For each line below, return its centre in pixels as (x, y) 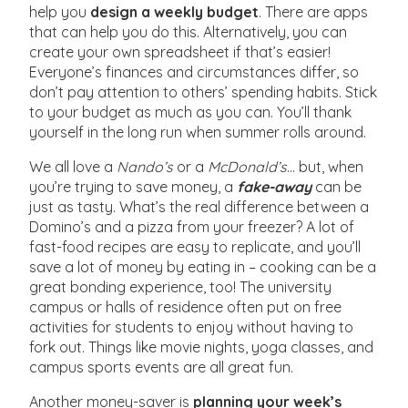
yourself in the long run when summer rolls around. (198, 133)
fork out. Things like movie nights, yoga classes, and (202, 347)
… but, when (326, 167)
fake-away (275, 187)
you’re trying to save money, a (133, 187)
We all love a (73, 167)
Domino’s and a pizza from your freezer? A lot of (192, 227)
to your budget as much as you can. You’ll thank (191, 112)
